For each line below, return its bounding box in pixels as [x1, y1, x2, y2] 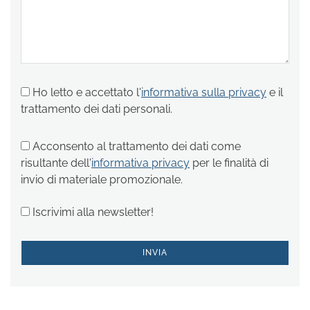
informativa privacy [91, 156, 190, 170]
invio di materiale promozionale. [21, 173, 183, 186]
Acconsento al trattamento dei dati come [33, 140, 241, 153]
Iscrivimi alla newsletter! [30, 206, 154, 219]
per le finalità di [190, 156, 268, 170]
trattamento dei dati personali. [21, 102, 172, 116]
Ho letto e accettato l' [33, 86, 141, 99]
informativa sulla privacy [141, 86, 266, 99]
